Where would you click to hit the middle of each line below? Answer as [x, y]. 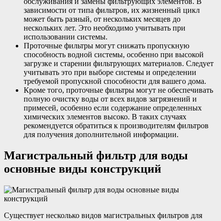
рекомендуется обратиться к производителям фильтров [116, 126]
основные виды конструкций [83, 168]
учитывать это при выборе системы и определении [110, 73]
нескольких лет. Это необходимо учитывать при [105, 28]
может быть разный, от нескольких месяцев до [102, 19]
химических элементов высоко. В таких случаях [105, 117]
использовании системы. [66, 37]
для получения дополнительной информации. [101, 135]
